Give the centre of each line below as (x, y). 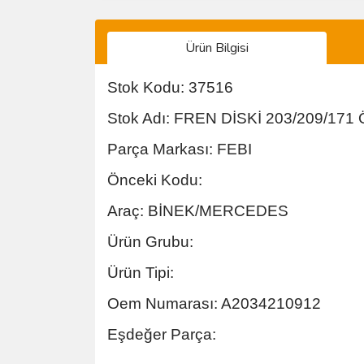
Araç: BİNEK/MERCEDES (198, 211)
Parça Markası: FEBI (180, 149)
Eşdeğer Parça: (162, 334)
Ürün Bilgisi (217, 48)
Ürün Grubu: (150, 242)
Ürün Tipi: (141, 273)
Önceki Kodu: (155, 180)
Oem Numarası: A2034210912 (214, 303)
